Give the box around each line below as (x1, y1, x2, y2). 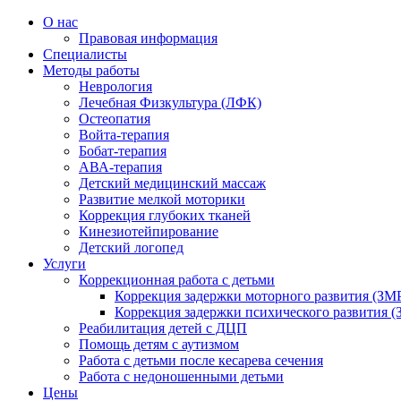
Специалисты (43, 47, 127, 62)
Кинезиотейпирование (79, 224, 218, 239)
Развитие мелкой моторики (79, 192, 245, 207)
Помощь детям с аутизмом (79, 337, 239, 352)
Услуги (43, 256, 86, 271)
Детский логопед (79, 240, 183, 255)
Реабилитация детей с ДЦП (79, 320, 247, 336)
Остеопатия (79, 111, 150, 126)
